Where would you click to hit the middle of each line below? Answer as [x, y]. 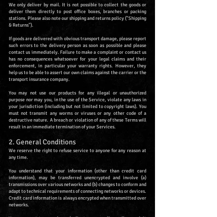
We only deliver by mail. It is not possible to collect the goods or [77, 5]
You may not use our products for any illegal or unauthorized [77, 93]
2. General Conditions [42, 142]
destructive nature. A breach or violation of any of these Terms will [77, 120]
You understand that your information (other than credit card [77, 171]
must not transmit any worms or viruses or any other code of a [77, 114]
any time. [18, 158]
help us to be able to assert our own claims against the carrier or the [77, 73]
